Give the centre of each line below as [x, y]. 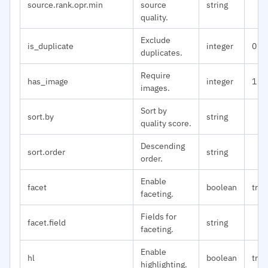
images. [155, 88]
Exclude [156, 40]
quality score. [166, 123]
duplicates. [162, 52]
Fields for [159, 216]
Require [156, 75]
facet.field [47, 222]
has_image [48, 81]
